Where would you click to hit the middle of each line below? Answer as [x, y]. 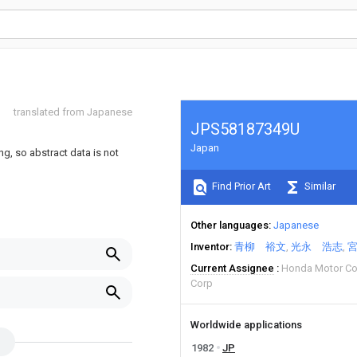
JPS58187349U [245, 129]
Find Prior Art [240, 186]
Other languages [229, 225]
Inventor [210, 247]
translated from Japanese [73, 112]
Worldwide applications [246, 325]
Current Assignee [232, 268]
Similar [319, 186]
